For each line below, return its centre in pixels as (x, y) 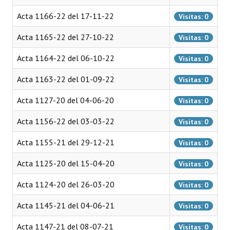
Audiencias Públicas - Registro (67, 135)
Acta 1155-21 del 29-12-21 (66, 142)
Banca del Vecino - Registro (64, 219)
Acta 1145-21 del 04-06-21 (66, 205)
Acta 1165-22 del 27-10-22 (65, 37)
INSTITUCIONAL (43, 7)
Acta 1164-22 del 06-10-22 (66, 58)
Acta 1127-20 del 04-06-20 (65, 100)
